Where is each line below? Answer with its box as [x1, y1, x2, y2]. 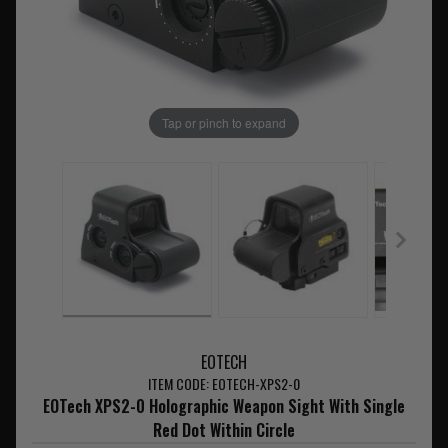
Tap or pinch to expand [161, 114, 286, 131]
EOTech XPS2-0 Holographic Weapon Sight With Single [42, 394, 405, 419]
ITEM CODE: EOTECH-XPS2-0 [147, 373, 300, 395]
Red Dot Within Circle [152, 418, 295, 443]
